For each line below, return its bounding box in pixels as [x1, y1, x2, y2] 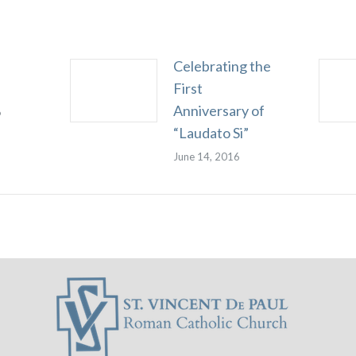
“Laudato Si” [172, 124, 249, 141]
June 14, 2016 [172, 150, 240, 163]
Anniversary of [172, 102, 265, 119]
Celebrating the [172, 57, 271, 75]
